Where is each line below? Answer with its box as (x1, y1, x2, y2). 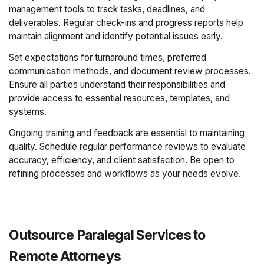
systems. (9, 106, 47, 117)
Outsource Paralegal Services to (9, 227, 206, 244)
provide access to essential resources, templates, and (9, 93, 230, 104)
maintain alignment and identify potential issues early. (9, 30, 223, 42)
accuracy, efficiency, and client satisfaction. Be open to (9, 154, 235, 166)
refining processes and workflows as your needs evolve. (9, 168, 242, 180)
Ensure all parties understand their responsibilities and (9, 79, 226, 90)
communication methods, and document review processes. (9, 65, 252, 77)
